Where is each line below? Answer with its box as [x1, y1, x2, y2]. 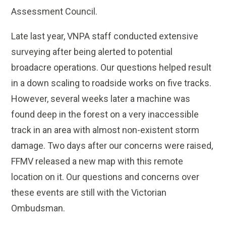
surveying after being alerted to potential [11, 46, 173, 58]
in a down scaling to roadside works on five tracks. [11, 78, 212, 89]
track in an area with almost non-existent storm [11, 125, 200, 136]
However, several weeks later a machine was [11, 93, 191, 104]
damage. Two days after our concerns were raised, [11, 140, 213, 151]
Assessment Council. [11, 6, 98, 17]
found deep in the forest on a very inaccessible [11, 109, 199, 120]
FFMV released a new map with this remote [11, 156, 184, 167]
